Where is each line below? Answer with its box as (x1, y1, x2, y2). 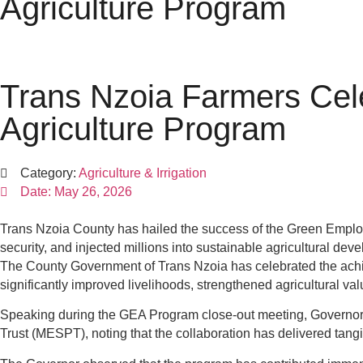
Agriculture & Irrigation (78, 166, 207, 180)
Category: (19, 166, 76, 180)
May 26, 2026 (53, 185, 132, 199)
